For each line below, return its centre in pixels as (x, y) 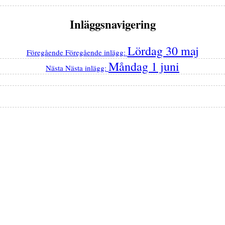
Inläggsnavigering (113, 24)
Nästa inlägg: (86, 68)
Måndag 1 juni (144, 66)
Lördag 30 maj (163, 50)
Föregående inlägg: (95, 52)
